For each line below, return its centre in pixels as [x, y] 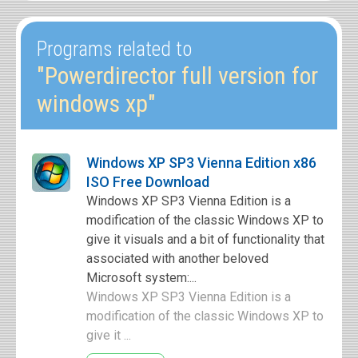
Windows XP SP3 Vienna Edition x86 [201, 163]
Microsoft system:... [141, 278]
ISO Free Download [148, 182]
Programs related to [114, 49]
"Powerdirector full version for [177, 76]
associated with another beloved [177, 259]
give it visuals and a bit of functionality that [205, 239]
